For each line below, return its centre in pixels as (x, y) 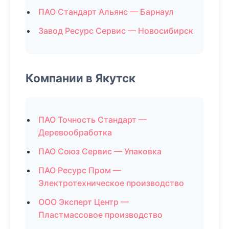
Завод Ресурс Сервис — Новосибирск (116, 31)
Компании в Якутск (81, 78)
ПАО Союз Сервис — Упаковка (100, 151)
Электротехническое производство (111, 183)
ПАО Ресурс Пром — (80, 170)
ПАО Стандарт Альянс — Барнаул (106, 12)
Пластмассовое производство (100, 215)
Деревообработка (75, 132)
